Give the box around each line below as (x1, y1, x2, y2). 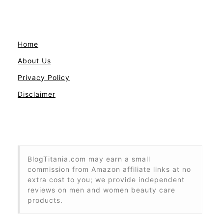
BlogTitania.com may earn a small (27, 154, 150, 163)
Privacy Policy (18, 73, 70, 82)
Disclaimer (18, 89, 55, 98)
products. (27, 195, 63, 204)
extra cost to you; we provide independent (27, 175, 185, 184)
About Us (18, 56, 51, 65)
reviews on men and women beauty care (27, 185, 175, 194)
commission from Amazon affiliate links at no (27, 165, 191, 173)
